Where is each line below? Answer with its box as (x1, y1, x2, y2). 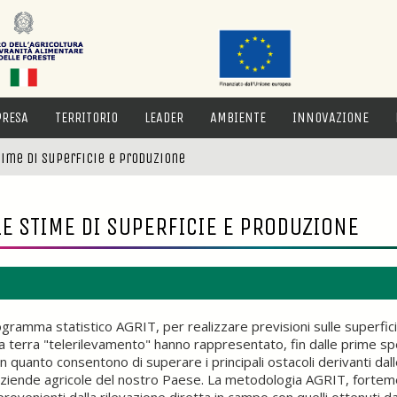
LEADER (144, 109, 183, 126)
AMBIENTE (210, 109, 266, 126)
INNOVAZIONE (292, 109, 369, 126)
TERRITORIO (55, 109, 118, 126)
